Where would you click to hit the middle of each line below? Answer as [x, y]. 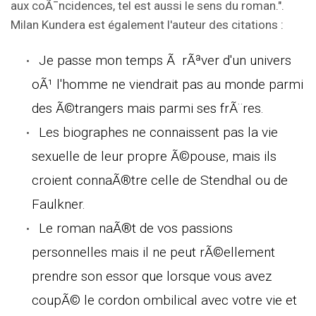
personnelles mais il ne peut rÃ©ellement [153, 252]
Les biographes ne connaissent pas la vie [158, 132]
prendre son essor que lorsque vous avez [152, 276]
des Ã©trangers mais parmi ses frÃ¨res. [148, 108]
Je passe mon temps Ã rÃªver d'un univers [165, 60]
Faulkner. [59, 204]
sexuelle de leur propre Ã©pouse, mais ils [154, 156]
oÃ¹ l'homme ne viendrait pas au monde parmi [168, 84]
